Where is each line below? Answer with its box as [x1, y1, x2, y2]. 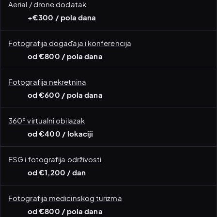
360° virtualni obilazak [8, 115, 85, 125]
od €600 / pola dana [28, 90, 103, 99]
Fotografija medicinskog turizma [8, 193, 122, 202]
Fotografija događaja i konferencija [8, 38, 131, 47]
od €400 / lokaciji [28, 129, 93, 138]
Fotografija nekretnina [8, 77, 86, 86]
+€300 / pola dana [28, 13, 96, 22]
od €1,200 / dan [28, 168, 86, 177]
